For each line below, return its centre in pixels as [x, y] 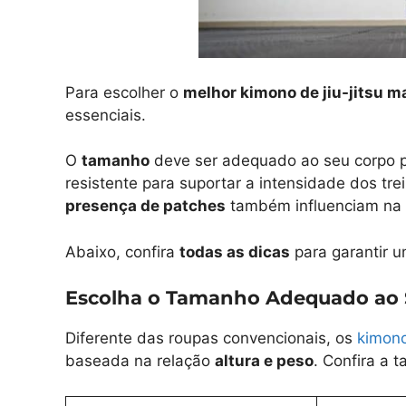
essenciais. [106, 115]
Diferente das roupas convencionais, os [211, 338]
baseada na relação [140, 361]
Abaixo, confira [122, 251]
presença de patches [145, 206]
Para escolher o [124, 92]
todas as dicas [235, 251]
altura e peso [264, 361]
